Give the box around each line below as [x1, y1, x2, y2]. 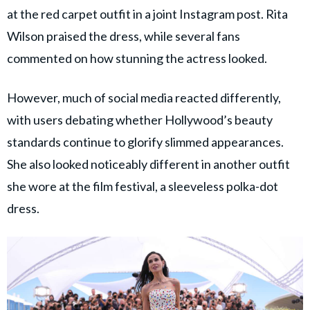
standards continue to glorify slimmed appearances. [7, 134, 284, 149]
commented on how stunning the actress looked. [7, 50, 267, 66]
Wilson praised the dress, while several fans [7, 28, 240, 44]
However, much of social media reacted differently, [7, 89, 281, 105]
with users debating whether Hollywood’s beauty [7, 111, 273, 127]
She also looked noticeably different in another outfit [7, 156, 290, 172]
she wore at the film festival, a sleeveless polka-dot [7, 178, 278, 194]
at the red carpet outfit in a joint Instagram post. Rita [7, 6, 288, 21]
